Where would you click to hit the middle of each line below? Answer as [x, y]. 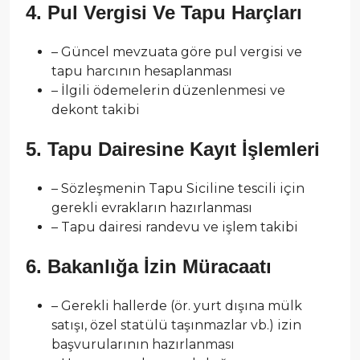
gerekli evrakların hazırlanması [152, 207]
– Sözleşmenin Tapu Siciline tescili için [178, 188]
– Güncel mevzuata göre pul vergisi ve [177, 51]
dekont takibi [96, 109]
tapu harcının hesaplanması [142, 71]
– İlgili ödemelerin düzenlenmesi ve [168, 90]
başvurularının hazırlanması [143, 344]
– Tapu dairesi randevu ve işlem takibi [175, 227]
